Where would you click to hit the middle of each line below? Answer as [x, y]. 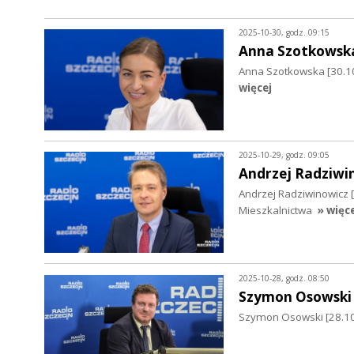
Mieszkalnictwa [275, 211]
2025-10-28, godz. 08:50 [284, 278]
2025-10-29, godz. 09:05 [284, 155]
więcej [255, 88]
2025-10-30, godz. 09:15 [284, 32]
